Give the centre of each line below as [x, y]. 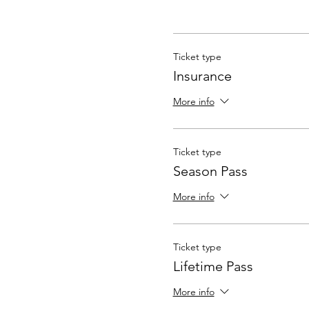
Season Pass [210, 171]
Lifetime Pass [213, 267]
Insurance [202, 76]
